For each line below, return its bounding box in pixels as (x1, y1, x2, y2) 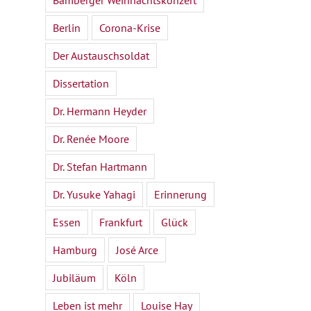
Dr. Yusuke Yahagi (52, 187, 135, 202)
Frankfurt (99, 215, 142, 230)
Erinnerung (153, 187, 207, 202)
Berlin (52, 21, 81, 35)
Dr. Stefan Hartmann (52, 160, 147, 174)
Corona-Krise (99, 21, 160, 35)
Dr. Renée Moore (52, 132, 129, 146)
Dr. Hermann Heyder (52, 104, 146, 119)
